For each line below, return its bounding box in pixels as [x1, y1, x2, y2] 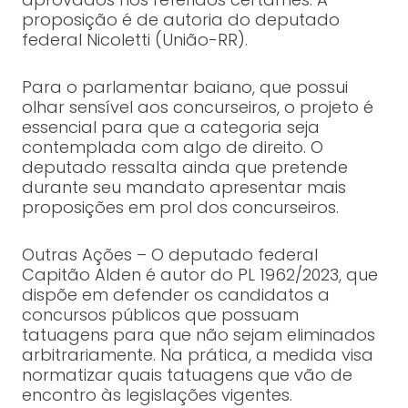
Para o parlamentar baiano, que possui [21, 76, 348, 99]
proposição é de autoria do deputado [21, 8, 340, 32]
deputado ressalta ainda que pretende [21, 156, 348, 179]
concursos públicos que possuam [21, 303, 299, 327]
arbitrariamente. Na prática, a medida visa [21, 343, 373, 367]
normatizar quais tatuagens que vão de [21, 363, 352, 387]
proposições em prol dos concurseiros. [21, 196, 339, 219]
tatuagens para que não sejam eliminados [21, 323, 375, 347]
